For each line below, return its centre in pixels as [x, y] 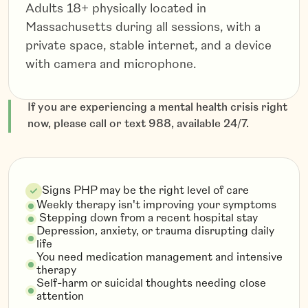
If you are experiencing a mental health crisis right [157, 108]
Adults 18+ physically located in [116, 9]
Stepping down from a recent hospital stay [147, 219]
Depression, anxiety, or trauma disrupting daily [155, 232]
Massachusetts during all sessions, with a [143, 28]
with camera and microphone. [111, 65]
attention [60, 297]
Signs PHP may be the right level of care [145, 191]
